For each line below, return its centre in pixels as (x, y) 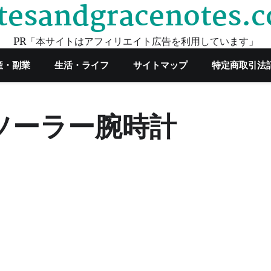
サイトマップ (160, 65)
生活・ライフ (82, 65)
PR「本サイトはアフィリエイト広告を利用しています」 (135, 41)
